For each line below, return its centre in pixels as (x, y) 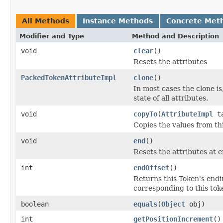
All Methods (46, 21)
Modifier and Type (52, 36)
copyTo (145, 114)
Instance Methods (118, 21)
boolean (35, 204)
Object (173, 204)
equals (145, 204)
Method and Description (175, 36)
